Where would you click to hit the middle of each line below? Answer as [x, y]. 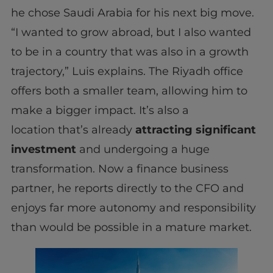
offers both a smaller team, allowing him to [129, 90]
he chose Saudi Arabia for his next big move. [132, 12]
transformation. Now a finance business [119, 168]
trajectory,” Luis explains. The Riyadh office [127, 71]
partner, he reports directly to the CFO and [127, 188]
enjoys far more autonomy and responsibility [133, 207]
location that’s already [73, 129]
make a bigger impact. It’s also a [100, 110]
